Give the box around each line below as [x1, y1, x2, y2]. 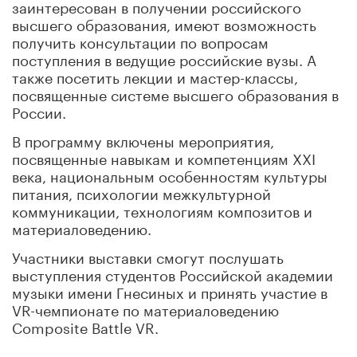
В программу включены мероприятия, [12, 127, 274, 151]
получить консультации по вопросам [12, 29, 269, 52]
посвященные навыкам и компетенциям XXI [12, 145, 316, 168]
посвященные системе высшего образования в [12, 81, 339, 104]
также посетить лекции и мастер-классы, [12, 64, 298, 87]
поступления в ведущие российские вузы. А [12, 46, 316, 69]
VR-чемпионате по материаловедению [12, 296, 279, 320]
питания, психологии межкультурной [12, 180, 271, 203]
